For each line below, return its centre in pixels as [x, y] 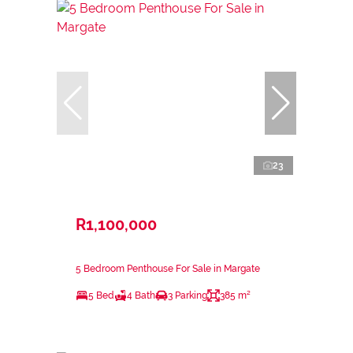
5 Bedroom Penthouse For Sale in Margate [168, 269]
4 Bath [141, 296]
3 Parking [188, 296]
